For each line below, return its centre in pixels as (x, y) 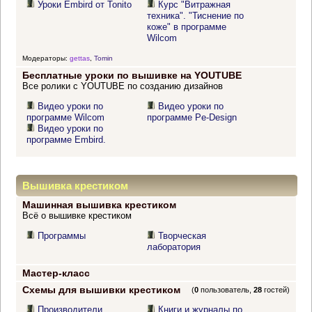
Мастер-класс (56, 273)
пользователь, (226, 290)
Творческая (182, 236)
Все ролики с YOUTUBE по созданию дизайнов (122, 86)
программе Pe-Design (192, 118)
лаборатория (174, 247)
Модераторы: (46, 58)
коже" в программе (187, 27)
